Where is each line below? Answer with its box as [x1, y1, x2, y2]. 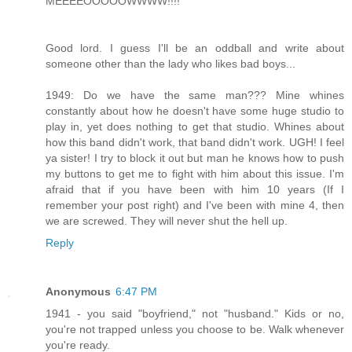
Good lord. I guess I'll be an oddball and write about [46, 41, 344, 54]
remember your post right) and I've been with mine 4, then [46, 198, 344, 211]
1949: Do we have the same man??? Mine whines [46, 88, 344, 101]
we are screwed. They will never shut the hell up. [46, 214, 288, 227]
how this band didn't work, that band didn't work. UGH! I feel [46, 135, 344, 148]
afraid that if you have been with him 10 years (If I [46, 182, 344, 196]
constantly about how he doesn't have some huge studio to [46, 104, 344, 117]
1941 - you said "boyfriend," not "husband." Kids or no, [46, 306, 344, 320]
